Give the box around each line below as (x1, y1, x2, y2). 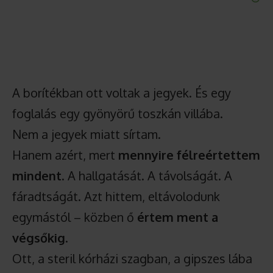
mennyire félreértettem (118, 147, 260, 163)
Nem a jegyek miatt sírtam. (12, 126, 161, 142)
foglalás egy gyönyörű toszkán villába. (12, 105, 223, 121)
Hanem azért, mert (12, 147, 118, 163)
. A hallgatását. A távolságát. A (62, 168, 232, 183)
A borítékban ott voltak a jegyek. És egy (12, 85, 231, 101)
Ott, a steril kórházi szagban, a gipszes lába (12, 250, 252, 266)
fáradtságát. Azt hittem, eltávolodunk (12, 188, 220, 204)
